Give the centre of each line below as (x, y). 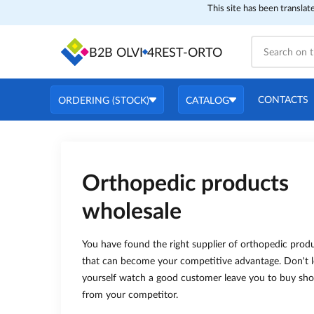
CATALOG (207, 101)
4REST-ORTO (185, 53)
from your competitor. (130, 295)
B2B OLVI (116, 53)
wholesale (132, 212)
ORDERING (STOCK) (104, 101)
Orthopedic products (185, 184)
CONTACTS (283, 100)
